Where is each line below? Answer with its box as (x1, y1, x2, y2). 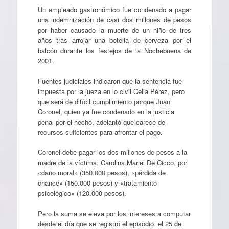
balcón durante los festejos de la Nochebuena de (37, 45, 192, 55)
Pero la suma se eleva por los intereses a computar (37, 208, 191, 218)
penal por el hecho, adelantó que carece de (37, 117, 165, 127)
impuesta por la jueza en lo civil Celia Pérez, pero (37, 86, 185, 96)
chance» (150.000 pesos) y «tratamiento (37, 178, 157, 188)
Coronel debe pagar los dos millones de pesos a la (37, 147, 187, 157)
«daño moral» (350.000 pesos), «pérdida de (37, 168, 166, 177)
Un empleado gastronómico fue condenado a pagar (37, 5, 192, 14)
